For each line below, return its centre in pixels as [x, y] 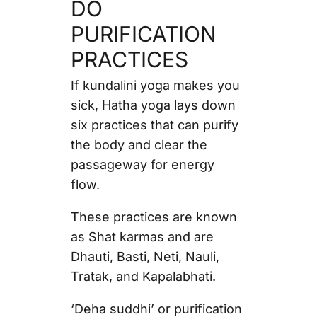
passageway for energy [142, 165]
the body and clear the [139, 145]
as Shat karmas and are [142, 237]
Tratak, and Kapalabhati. [143, 277]
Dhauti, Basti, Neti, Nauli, [145, 257]
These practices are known [154, 217]
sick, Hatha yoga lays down [153, 105]
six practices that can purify [154, 125]
